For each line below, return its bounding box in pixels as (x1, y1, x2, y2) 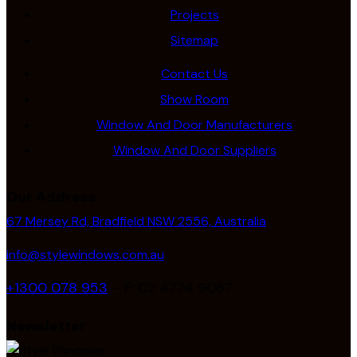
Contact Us (161, 65, 228, 82)
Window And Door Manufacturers (96, 116, 292, 133)
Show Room (160, 90, 229, 108)
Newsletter (6, 316, 86, 335)
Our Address (6, 186, 96, 206)
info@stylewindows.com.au (6, 245, 164, 263)
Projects (170, 6, 219, 23)
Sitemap (171, 31, 218, 49)
